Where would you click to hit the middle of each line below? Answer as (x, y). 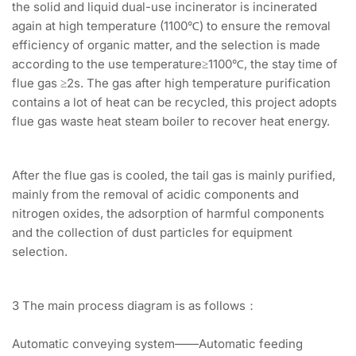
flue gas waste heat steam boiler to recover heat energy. (171, 122)
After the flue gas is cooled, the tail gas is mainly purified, (174, 176)
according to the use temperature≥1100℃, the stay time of (175, 64)
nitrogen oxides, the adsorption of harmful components (168, 214)
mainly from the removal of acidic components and (155, 195)
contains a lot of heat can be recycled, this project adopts (174, 103)
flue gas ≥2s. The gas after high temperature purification (171, 83)
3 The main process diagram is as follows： (135, 306)
